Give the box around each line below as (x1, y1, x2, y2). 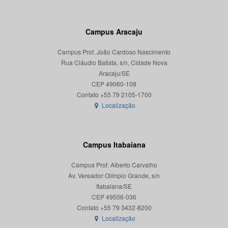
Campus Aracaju (85, 26, 142, 37)
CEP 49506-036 (92, 192, 136, 202)
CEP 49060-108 (92, 79, 136, 89)
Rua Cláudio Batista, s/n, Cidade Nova (61, 58, 167, 67)
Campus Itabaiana (82, 139, 146, 150)
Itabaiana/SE (96, 182, 132, 191)
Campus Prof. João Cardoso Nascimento (58, 47, 170, 56)
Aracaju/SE (98, 69, 130, 78)
